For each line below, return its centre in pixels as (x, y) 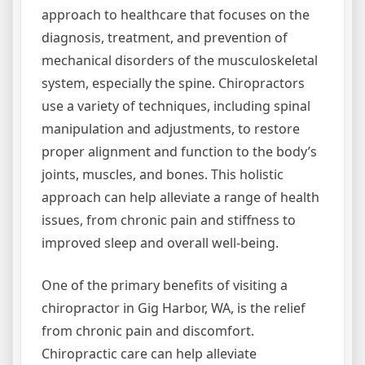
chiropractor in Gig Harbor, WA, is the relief (174, 308)
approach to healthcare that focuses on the (176, 15)
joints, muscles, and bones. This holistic (163, 174)
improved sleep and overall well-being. (160, 243)
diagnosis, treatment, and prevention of (165, 37)
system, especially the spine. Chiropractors (173, 83)
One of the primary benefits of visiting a (165, 285)
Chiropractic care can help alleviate (149, 354)
